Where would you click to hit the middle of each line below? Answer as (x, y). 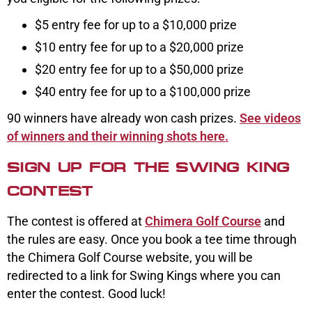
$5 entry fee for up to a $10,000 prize (136, 24)
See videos (270, 118)
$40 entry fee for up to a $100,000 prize (143, 91)
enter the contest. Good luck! (88, 293)
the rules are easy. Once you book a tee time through (152, 239)
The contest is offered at (76, 221)
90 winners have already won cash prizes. (123, 118)
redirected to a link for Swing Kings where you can (144, 275)
